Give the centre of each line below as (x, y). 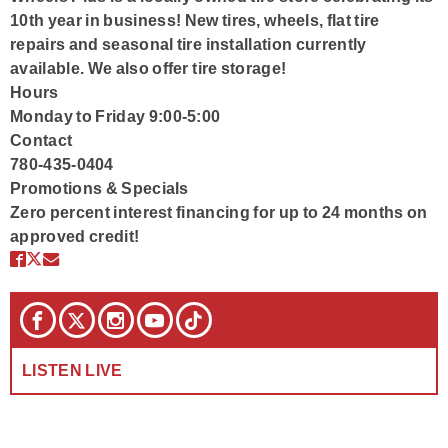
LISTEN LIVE (72, 370)
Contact (41, 140)
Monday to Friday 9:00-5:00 (115, 116)
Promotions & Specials (101, 188)
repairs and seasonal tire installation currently (188, 44)
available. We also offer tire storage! (148, 68)
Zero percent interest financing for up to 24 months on (219, 212)
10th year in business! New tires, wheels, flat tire (195, 20)
